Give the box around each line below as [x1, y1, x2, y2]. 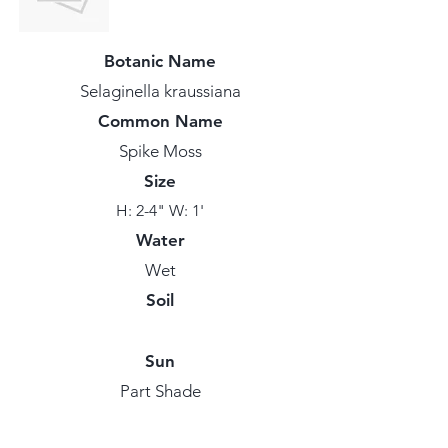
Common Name [97, 111, 223, 131]
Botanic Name [104, 51, 216, 71]
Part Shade [119, 381, 201, 401]
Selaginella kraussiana [79, 81, 241, 101]
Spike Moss [118, 141, 202, 161]
